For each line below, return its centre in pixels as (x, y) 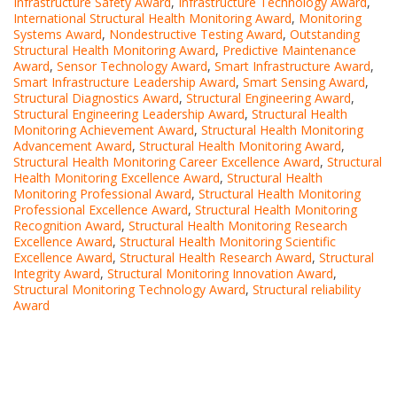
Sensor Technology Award (132, 66)
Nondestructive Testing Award (196, 34)
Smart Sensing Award (304, 82)
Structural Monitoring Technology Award (129, 289)
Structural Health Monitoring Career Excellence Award (167, 161)
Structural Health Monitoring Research (238, 225)
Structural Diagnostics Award (96, 97)
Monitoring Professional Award (102, 193)
